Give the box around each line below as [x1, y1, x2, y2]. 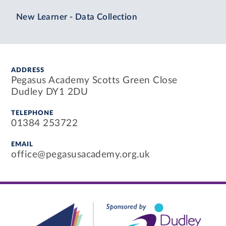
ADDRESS [11, 67, 45, 74]
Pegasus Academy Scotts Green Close [11, 76, 178, 86]
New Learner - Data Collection [16, 13, 138, 21]
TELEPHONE [11, 110, 54, 117]
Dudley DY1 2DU [11, 87, 88, 97]
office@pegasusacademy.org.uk [11, 150, 150, 160]
